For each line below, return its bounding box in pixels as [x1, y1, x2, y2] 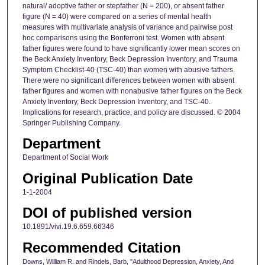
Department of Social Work [22, 153, 108, 162]
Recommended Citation [22, 239, 181, 256]
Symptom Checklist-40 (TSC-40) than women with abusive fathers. [22, 66, 235, 75]
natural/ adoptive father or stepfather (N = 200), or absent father [22, 2, 224, 11]
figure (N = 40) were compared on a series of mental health [22, 12, 211, 21]
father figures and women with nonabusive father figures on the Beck [22, 87, 242, 96]
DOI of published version [22, 205, 192, 221]
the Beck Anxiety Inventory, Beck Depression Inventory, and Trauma [22, 55, 238, 64]
